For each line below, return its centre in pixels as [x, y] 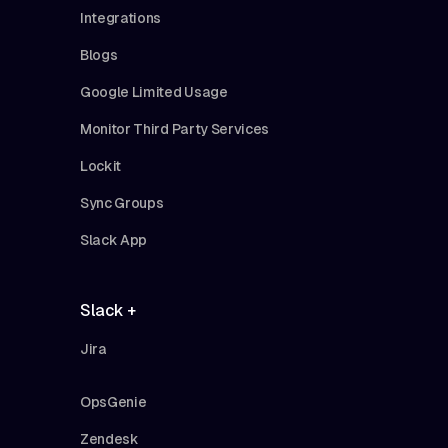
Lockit [101, 165]
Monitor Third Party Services [175, 128]
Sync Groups [122, 202]
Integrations [121, 17]
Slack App [114, 239]
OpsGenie [113, 401]
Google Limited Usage [154, 91]
